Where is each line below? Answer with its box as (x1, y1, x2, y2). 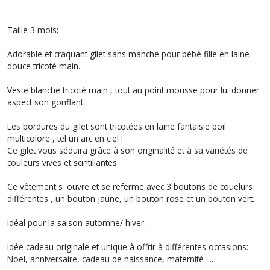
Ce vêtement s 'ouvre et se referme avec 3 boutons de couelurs (7, 181, 253, 192)
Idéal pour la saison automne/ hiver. (7, 217, 148, 228)
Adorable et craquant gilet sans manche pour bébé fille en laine (7, 48, 250, 60)
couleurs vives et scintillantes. (7, 157, 121, 168)
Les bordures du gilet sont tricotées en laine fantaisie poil (7, 121, 226, 132)
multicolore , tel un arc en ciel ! (7, 133, 125, 144)
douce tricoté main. (7, 60, 80, 72)
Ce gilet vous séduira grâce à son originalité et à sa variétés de (7, 145, 248, 156)
